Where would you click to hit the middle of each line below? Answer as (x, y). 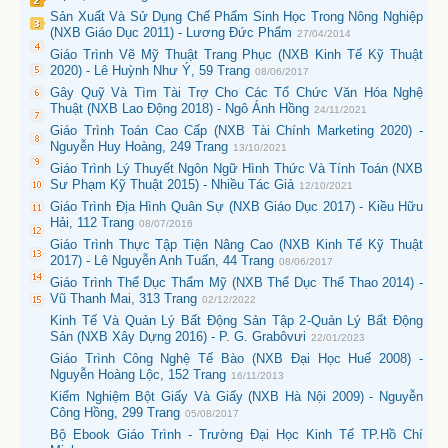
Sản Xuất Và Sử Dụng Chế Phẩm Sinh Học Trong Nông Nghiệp (236, 17)
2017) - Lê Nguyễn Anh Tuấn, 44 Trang (162, 261)
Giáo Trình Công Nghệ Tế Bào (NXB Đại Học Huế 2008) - (236, 359)
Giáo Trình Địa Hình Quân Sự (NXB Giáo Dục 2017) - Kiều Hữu (236, 207)
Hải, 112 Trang (92, 223)
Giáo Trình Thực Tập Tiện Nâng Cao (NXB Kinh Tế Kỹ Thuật (236, 245)
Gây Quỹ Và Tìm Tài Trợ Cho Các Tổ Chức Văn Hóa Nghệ (236, 93)
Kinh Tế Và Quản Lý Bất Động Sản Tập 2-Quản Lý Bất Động (236, 321)
